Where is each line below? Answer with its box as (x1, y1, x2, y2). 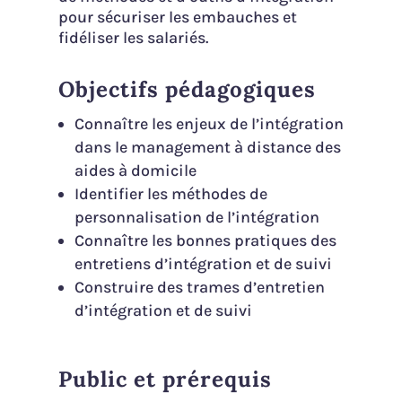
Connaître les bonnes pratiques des (74, 230, 336, 250)
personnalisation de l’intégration (74, 206, 319, 227)
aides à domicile (74, 160, 197, 180)
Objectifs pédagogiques (57, 74, 316, 103)
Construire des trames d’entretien (74, 276, 325, 297)
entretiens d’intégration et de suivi (74, 253, 332, 274)
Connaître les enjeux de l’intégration (74, 113, 344, 134)
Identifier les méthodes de (74, 183, 267, 204)
